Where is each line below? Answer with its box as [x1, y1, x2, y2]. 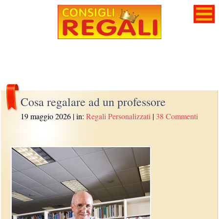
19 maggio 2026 [21, 111, 71, 121]
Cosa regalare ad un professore [21, 94, 166, 109]
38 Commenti [156, 111, 198, 121]
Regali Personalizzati [86, 111, 151, 121]
